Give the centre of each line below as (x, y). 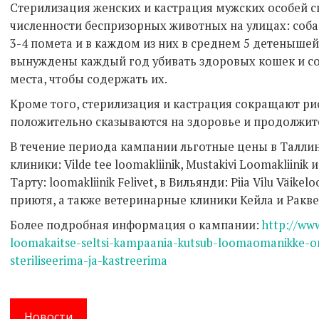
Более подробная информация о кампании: (136, 225)
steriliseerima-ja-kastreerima (89, 260)
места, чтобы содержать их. (89, 79)
